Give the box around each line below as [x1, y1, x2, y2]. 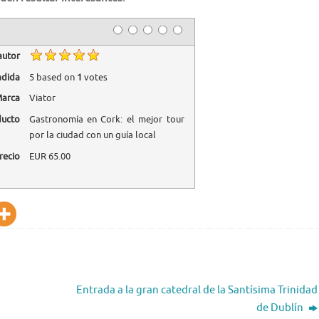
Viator [28, 92, 56, 105]
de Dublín [256, 300, 306, 315]
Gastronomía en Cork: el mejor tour [28, 113, 184, 126]
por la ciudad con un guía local [28, 129, 156, 142]
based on [33, 70, 77, 83]
